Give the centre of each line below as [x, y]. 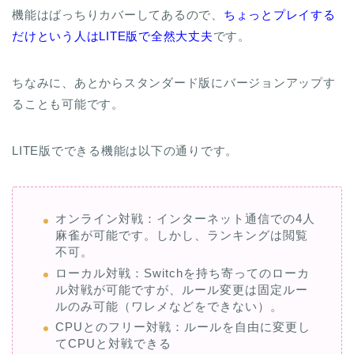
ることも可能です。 [68, 111]
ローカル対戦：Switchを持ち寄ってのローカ [183, 280]
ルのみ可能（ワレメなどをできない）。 [169, 313]
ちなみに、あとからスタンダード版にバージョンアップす [174, 90]
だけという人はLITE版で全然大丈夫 [113, 43]
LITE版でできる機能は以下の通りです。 [125, 158]
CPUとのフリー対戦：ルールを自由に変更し [183, 334]
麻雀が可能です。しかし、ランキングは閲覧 [182, 243]
